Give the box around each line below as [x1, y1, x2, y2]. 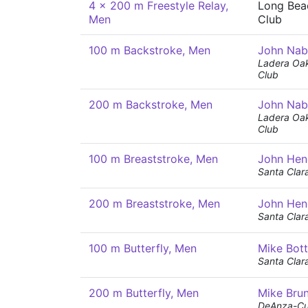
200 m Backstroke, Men [89, 98, 212, 111]
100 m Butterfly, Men [89, 241, 197, 255]
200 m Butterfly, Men [89, 286, 199, 300]
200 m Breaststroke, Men [89, 197, 220, 210]
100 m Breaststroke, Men [89, 152, 218, 166]
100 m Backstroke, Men [89, 43, 210, 57]
